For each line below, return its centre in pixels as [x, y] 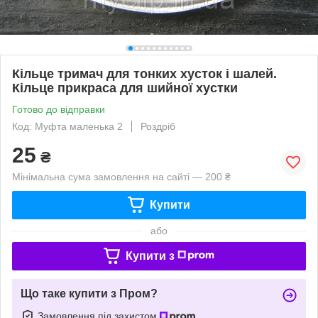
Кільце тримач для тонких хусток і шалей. [144, 73]
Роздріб [158, 126]
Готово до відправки [59, 109]
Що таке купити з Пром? [89, 293]
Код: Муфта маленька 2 [67, 126]
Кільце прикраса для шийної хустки [125, 88]
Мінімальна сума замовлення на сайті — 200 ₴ [121, 176]
